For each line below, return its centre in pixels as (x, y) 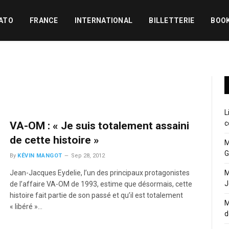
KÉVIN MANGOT (40, 156)
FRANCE (44, 20)
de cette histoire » (55, 140)
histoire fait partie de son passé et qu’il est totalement (97, 195)
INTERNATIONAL (104, 20)
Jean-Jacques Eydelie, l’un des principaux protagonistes (100, 173)
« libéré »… (26, 207)
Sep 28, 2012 (88, 156)
